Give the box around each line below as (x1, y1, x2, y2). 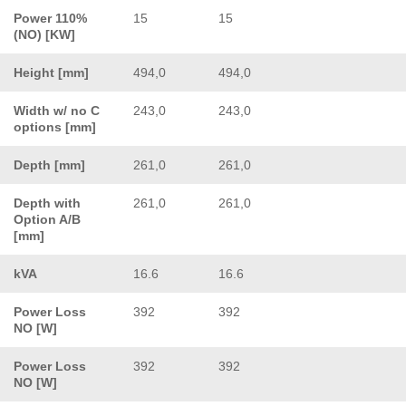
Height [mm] (14, 64, 89, 80)
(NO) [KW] (14, 26, 75, 42)
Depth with (14, 195, 81, 210)
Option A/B (14, 211, 81, 227)
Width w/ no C (14, 102, 100, 118)
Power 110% (14, 10, 87, 25)
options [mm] (14, 119, 96, 134)
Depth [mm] (14, 157, 85, 172)
